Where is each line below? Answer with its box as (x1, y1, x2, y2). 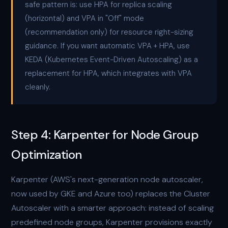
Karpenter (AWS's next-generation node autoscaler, (11, 174, 204, 185)
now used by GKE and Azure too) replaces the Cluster (11, 188, 211, 199)
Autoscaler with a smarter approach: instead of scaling (11, 203, 214, 213)
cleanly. (25, 82, 51, 92)
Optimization (11, 147, 82, 162)
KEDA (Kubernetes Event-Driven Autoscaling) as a (25, 54, 198, 65)
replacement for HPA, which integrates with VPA (25, 68, 192, 78)
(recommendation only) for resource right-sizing (25, 27, 194, 37)
